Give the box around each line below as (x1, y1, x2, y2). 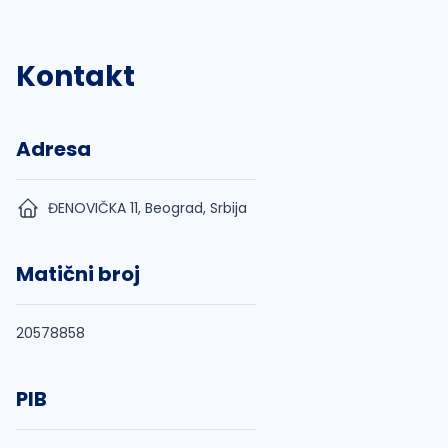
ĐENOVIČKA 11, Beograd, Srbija (48, 198, 247, 218)
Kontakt (16, 57, 135, 96)
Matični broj (16, 260, 140, 288)
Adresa (16, 135, 91, 163)
